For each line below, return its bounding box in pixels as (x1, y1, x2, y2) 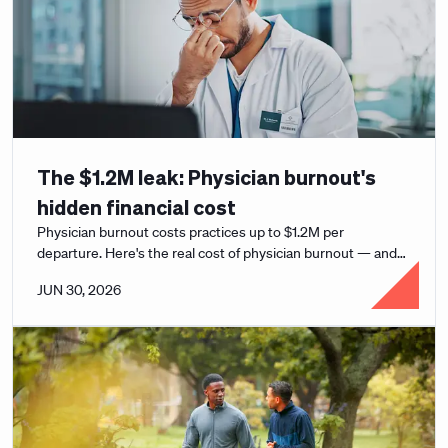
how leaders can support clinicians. (37, 265, 251, 283)
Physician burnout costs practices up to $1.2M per (37, 223, 344, 241)
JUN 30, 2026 (37, 281, 121, 299)
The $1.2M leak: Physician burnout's (37, 164, 376, 190)
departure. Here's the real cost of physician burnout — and (37, 244, 397, 262)
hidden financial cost (37, 194, 236, 220)
